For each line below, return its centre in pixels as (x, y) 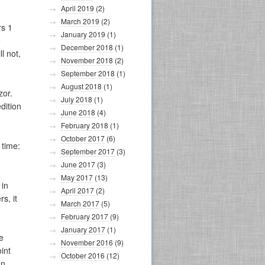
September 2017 (88, 151)
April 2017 (77, 190)
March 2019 (80, 21)
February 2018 (85, 125)
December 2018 (87, 47)
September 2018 (88, 73)
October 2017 (83, 138)
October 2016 (83, 255)
